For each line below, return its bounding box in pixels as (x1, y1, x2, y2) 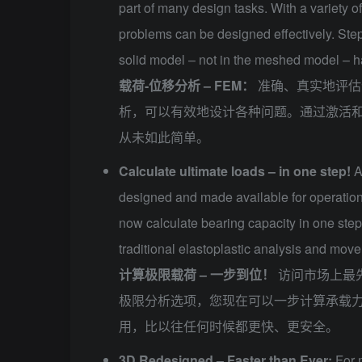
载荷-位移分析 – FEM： (119, 76, 255, 95)
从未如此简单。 (119, 128, 209, 147)
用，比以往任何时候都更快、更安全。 (119, 317, 339, 336)
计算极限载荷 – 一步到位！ (119, 265, 275, 284)
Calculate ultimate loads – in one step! (119, 162, 351, 181)
